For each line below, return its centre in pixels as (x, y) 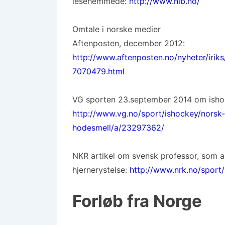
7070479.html (98, 71)
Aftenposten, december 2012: (129, 43)
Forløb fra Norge (137, 201)
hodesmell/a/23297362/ (118, 128)
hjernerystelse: (101, 170)
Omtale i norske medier (117, 29)
